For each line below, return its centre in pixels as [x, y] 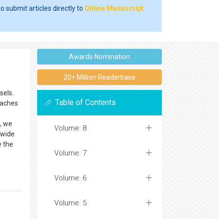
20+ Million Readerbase [99, 77]
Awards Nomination [99, 57]
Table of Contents [86, 102]
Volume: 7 [70, 153]
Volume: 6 [70, 178]
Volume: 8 [70, 128]
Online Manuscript [114, 8]
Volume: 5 [70, 203]
